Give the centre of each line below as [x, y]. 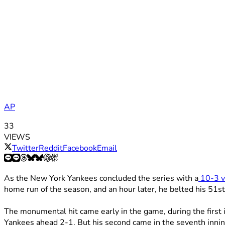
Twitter [25, 148]
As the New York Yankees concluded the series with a [101, 179]
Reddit [51, 148]
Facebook [80, 148]
